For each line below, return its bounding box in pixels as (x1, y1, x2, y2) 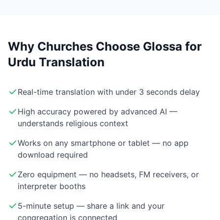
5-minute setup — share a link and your (18, 201, 165, 211)
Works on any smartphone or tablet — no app (18, 138, 189, 148)
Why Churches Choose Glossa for (8, 39, 202, 54)
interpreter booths (18, 181, 85, 192)
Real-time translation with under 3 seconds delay (18, 87, 200, 97)
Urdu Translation (8, 55, 105, 70)
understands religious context (18, 118, 128, 129)
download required (18, 150, 88, 160)
